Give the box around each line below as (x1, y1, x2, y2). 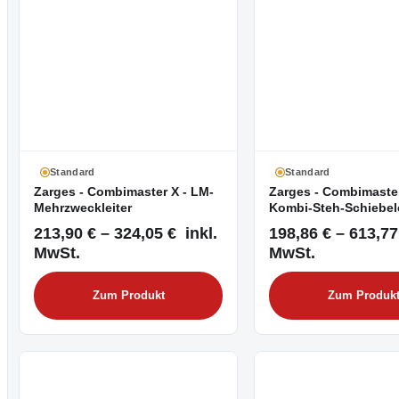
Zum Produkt (92, 289, 165, 303)
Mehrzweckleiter (34, 201, 132, 215)
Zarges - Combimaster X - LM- (34, 185, 214, 199)
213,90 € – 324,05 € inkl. (34, 224, 217, 243)
